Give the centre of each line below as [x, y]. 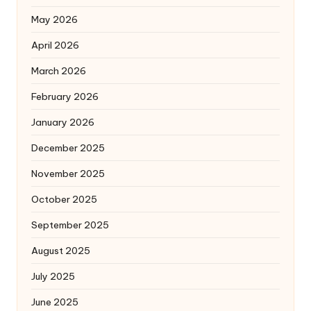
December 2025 [68, 148]
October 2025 [64, 199]
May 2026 [54, 19]
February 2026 [65, 96]
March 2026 [59, 70]
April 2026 [55, 45]
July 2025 [53, 276]
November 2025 [68, 173]
